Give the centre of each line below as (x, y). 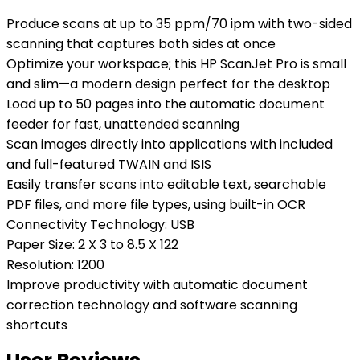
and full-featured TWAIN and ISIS (109, 164)
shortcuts (37, 325)
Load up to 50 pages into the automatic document (166, 104)
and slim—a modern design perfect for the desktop (168, 84)
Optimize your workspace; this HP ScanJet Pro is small (176, 64)
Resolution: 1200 (55, 265)
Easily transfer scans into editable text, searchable (166, 184)
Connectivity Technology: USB (100, 225)
